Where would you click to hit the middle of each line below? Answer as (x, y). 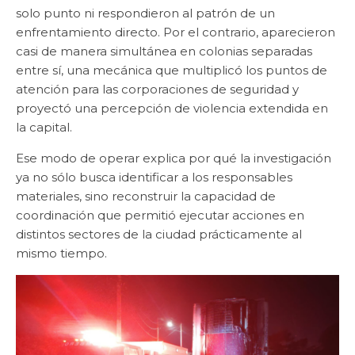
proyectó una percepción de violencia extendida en (172, 109)
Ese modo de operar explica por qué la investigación (174, 158)
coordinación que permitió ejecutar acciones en (160, 216)
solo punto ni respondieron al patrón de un (145, 13)
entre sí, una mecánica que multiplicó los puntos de (172, 71)
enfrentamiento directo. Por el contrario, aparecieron (176, 32)
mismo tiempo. (61, 254)
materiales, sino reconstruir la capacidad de (146, 197)
